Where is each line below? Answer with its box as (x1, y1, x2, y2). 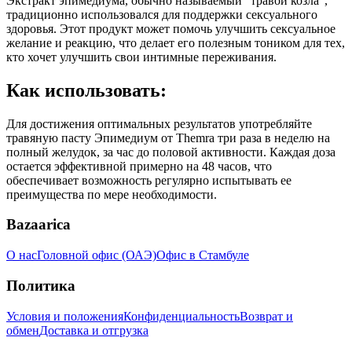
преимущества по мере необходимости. (6, 187, 217, 201)
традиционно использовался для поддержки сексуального (6, 7, 317, 21)
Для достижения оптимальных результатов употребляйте (6, 116, 312, 130)
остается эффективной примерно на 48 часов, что (6, 159, 272, 173)
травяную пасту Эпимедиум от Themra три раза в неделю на (6, 130, 330, 145)
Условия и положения (6, 309, 123, 323)
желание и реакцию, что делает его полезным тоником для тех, (6, 35, 345, 49)
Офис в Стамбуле (156, 248, 249, 262)
